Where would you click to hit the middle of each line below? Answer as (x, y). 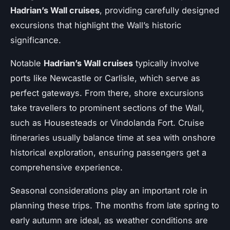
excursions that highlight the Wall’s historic (96, 25)
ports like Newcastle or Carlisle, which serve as (105, 78)
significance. (36, 40)
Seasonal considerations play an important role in (109, 190)
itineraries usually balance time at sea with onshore (113, 137)
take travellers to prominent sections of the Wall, (107, 108)
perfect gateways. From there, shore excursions (107, 93)
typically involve (166, 63)
